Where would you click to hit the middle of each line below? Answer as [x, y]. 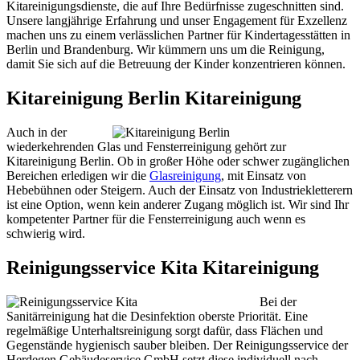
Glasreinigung [185, 176]
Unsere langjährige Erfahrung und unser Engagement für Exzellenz [177, 21]
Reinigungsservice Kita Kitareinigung [163, 268]
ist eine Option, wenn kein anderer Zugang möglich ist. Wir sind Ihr [178, 205]
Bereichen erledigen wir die [78, 176]
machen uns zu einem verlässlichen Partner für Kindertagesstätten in [178, 35]
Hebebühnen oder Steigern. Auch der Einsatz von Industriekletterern [180, 190]
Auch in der [37, 133]
